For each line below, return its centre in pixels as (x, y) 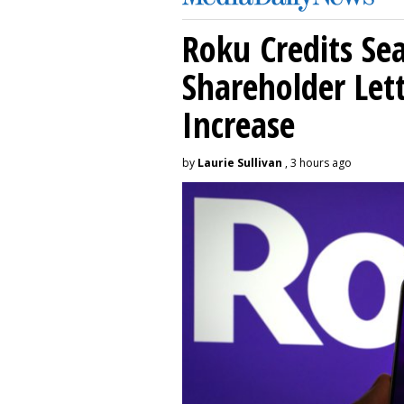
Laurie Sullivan (240, 163)
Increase (239, 124)
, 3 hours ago (317, 163)
